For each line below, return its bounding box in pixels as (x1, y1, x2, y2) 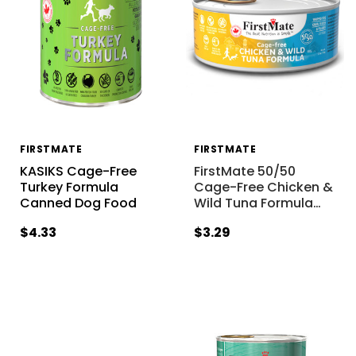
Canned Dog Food (19, 194, 137, 213)
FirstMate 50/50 (193, 162, 296, 181)
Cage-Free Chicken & (193, 178, 333, 197)
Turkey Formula (19, 178, 118, 197)
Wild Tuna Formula (193, 194, 313, 213)
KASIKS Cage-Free (19, 162, 137, 181)
